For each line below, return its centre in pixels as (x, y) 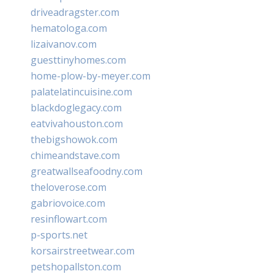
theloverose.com (68, 187)
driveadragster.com (75, 12)
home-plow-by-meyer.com (91, 76)
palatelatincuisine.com (81, 91)
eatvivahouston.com (77, 123)
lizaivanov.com (64, 44)
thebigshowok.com (74, 139)
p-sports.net (59, 235)
